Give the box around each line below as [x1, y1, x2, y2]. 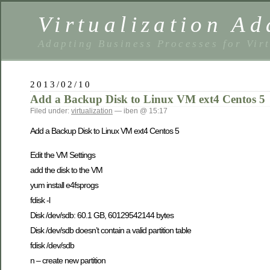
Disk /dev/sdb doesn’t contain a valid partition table [30, 225, 191, 235]
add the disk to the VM [30, 165, 102, 175]
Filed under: [30, 107, 71, 115]
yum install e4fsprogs [30, 180, 98, 190]
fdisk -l [30, 195, 50, 205]
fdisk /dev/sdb [30, 240, 74, 250]
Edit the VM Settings [30, 149, 95, 160]
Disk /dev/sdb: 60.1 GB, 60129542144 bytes [30, 210, 174, 220]
